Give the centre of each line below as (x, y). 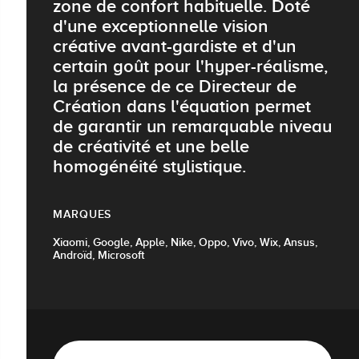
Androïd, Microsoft (99, 255)
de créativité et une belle (151, 146)
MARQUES (83, 214)
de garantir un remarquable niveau (192, 126)
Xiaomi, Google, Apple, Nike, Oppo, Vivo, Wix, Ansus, (185, 242)
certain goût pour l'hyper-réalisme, (190, 66)
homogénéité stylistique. (149, 166)
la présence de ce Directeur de (175, 86)
